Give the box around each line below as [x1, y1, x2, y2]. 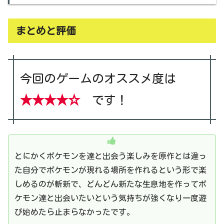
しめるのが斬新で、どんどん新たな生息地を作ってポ [14, 179, 206, 188]
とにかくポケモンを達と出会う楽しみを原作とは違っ [14, 151, 206, 160]
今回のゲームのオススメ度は [20, 72, 188, 84]
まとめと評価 [16, 25, 76, 35]
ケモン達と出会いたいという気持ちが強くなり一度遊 [14, 193, 206, 202]
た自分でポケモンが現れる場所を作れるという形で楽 [14, 165, 206, 174]
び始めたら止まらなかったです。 [14, 207, 134, 216]
